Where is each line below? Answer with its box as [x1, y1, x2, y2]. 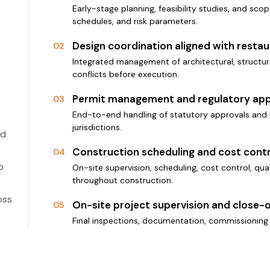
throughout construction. [72, 175, 173, 186]
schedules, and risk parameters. [72, 16, 198, 27]
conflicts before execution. [72, 69, 179, 80]
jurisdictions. [72, 122, 122, 133]
